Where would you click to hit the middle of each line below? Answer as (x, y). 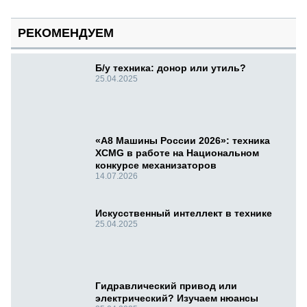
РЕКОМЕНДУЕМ (66, 33)
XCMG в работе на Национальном (177, 153)
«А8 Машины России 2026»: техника (183, 141)
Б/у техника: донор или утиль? (171, 68)
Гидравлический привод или (166, 286)
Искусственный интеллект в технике (184, 213)
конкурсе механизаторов (156, 165)
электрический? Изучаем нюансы (177, 298)
